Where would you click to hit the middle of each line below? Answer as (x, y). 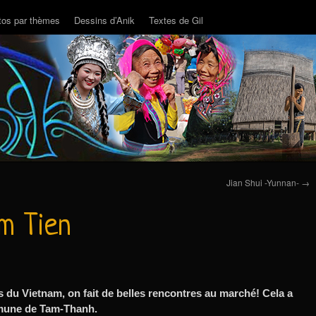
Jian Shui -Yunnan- (264, 182)
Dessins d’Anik (104, 20)
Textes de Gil (176, 20)
